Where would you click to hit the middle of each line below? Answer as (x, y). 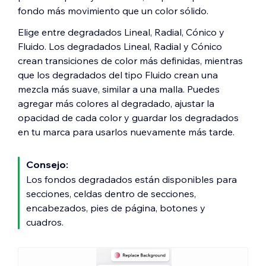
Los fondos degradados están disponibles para (132, 179)
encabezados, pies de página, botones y (116, 208)
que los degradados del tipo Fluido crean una (118, 75)
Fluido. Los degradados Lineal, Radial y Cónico (120, 46)
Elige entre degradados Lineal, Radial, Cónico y (121, 32)
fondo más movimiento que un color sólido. (113, 11)
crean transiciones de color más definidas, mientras (130, 61)
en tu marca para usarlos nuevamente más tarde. (126, 132)
